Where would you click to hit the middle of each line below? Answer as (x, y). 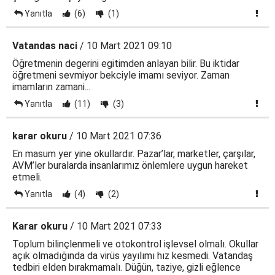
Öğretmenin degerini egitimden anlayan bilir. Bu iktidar (126, 64)
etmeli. (27, 177)
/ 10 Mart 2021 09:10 (125, 46)
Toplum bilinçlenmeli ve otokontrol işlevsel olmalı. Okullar (135, 244)
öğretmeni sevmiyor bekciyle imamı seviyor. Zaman (121, 75)
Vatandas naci (45, 46)
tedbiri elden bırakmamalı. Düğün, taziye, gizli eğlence (126, 267)
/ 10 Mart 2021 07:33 (115, 226)
